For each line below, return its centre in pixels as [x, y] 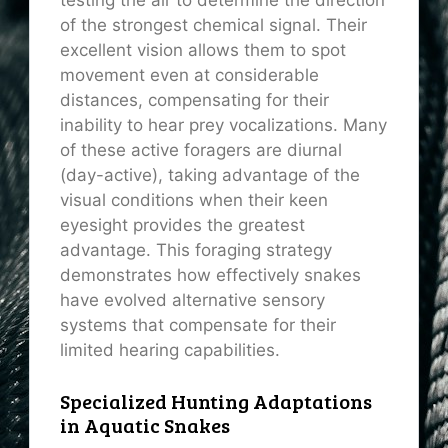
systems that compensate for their [198, 325]
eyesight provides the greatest [182, 225]
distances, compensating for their [194, 100]
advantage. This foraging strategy [196, 250]
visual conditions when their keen [194, 200]
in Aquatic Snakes [145, 424]
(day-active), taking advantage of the [210, 175]
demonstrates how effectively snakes [210, 275]
